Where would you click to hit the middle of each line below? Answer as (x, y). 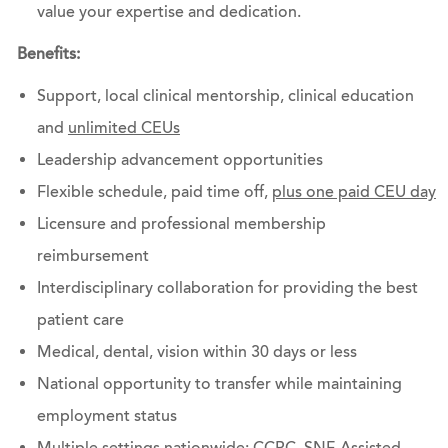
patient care (80, 320)
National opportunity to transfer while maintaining (219, 384)
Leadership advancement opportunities (179, 160)
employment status (106, 416)
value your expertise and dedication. (168, 12)
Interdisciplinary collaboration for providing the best (227, 288)
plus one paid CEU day (353, 192)
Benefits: (48, 54)
